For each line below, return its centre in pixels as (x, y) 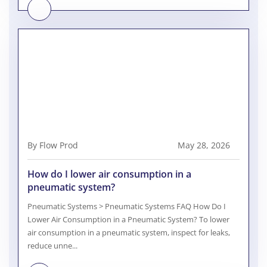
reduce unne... (52, 246)
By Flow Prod (53, 145)
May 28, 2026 (204, 145)
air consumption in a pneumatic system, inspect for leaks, (129, 233)
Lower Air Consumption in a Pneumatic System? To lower (128, 220)
